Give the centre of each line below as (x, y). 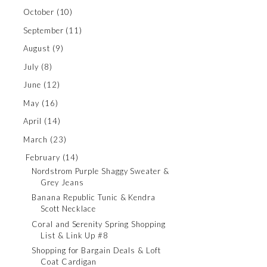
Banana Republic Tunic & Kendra (94, 197)
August (37, 49)
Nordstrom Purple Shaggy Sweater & (100, 171)
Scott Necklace (69, 209)
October (39, 12)
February (43, 158)
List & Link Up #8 (74, 235)
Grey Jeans (62, 182)
